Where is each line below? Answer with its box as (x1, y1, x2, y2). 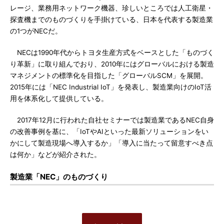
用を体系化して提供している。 (10, 94, 108, 102)
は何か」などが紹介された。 (10, 150, 101, 158)
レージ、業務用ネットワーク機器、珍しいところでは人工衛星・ (10, 4, 213, 12)
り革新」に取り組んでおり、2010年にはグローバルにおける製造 (10, 60, 214, 68)
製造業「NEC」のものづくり (10, 172, 108, 181)
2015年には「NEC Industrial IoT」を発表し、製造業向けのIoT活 (10, 83, 211, 91)
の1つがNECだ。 (10, 27, 62, 35)
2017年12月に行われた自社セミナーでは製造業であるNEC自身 (10, 116, 214, 124)
